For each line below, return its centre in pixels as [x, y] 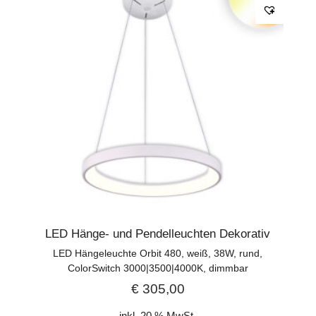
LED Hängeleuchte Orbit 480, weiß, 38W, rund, [158, 253]
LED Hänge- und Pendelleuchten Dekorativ [158, 233]
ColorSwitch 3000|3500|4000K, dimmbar [158, 268]
